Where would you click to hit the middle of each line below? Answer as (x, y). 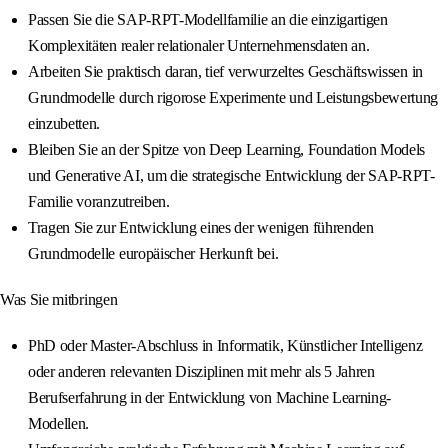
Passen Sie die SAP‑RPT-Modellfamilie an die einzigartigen (208, 20)
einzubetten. (64, 124)
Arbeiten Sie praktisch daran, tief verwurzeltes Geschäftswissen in (225, 72)
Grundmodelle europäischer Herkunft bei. (153, 254)
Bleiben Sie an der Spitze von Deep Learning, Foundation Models (227, 150)
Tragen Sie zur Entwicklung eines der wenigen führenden (201, 228)
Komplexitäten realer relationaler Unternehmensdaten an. (199, 46)
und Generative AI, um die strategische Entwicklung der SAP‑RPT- (231, 176)
